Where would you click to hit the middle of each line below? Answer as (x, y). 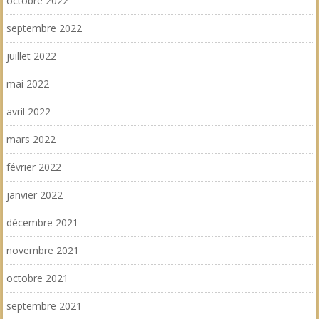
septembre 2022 (44, 28)
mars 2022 (31, 139)
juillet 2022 (31, 56)
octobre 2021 (37, 278)
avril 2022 (28, 111)
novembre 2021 (42, 250)
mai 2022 (27, 84)
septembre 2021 (44, 306)
